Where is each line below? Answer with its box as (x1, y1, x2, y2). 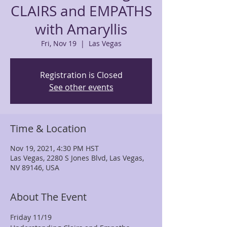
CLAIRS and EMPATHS (10, 2, 152, 20)
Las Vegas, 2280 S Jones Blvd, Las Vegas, (10, 153, 144, 163)
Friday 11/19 (10, 212, 56, 222)
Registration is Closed (40, 69, 123, 81)
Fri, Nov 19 (41, 39, 77, 48)
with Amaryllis (35, 20, 127, 39)
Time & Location (10, 122, 86, 135)
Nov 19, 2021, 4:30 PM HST (10, 143, 99, 153)
